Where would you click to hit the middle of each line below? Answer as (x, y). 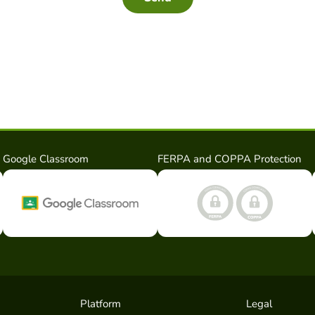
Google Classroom (46, 159)
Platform (101, 303)
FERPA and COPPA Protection (230, 159)
